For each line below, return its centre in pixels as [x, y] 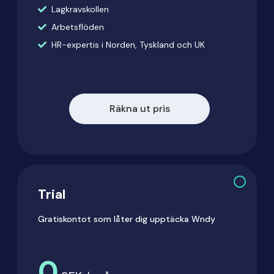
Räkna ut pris [139, 109]
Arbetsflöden [78, 27]
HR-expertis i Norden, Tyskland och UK [128, 45]
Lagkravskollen [80, 9]
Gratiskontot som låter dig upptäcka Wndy [127, 219]
